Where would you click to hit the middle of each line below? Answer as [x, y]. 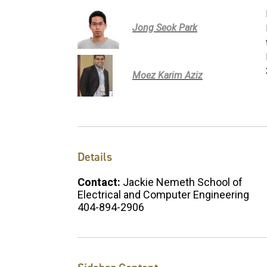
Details [95, 156]
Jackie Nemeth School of [183, 182]
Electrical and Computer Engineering [163, 194]
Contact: [100, 182]
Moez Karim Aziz [167, 76]
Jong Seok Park [165, 28]
